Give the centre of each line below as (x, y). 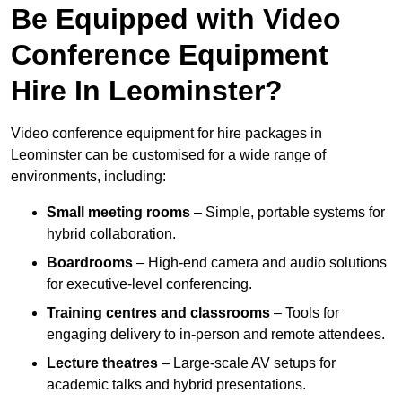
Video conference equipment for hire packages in (166, 134)
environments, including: (88, 177)
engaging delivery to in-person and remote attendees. (216, 335)
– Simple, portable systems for (288, 213)
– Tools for (305, 313)
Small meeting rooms (118, 213)
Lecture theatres (102, 363)
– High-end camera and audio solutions (260, 263)
